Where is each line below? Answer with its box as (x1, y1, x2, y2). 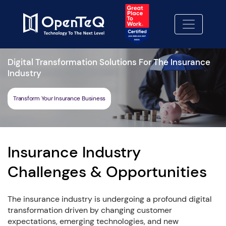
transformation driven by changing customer (8, 204, 172, 215)
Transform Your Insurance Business (13, 94, 106, 102)
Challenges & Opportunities (8, 161, 207, 182)
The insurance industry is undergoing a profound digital (8, 193, 212, 204)
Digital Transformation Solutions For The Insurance (8, 56, 210, 68)
